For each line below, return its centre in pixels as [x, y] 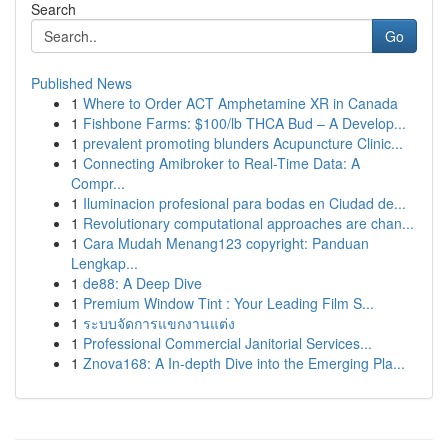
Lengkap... [104, 263]
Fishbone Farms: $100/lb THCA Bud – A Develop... [244, 123]
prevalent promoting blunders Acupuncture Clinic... [243, 143]
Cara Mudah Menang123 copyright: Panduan [226, 243]
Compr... [98, 183]
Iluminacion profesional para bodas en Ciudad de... [244, 203]
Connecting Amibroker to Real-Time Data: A [221, 163]
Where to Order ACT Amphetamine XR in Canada [240, 103]
